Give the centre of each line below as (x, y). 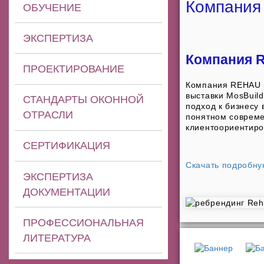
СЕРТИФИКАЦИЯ (67, 146)
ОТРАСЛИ (48, 115)
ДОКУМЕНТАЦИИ (67, 192)
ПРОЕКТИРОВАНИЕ (74, 69)
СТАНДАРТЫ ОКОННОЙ (84, 100)
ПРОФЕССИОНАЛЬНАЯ (84, 222)
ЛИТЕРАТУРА (57, 238)
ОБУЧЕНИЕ (52, 7)
